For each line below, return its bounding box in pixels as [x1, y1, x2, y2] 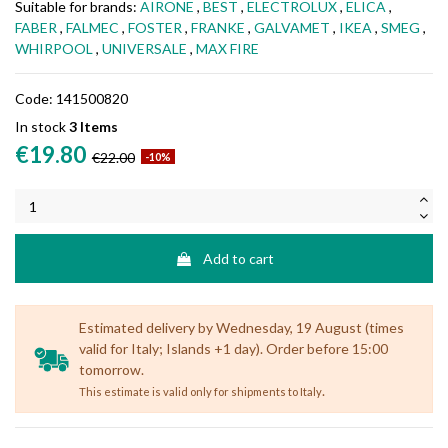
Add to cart [202, 250, 274, 268]
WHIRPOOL [15, 40, 93, 58]
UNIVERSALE [102, 40, 187, 58]
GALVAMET [254, 19, 330, 37]
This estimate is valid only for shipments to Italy [78, 384, 322, 398]
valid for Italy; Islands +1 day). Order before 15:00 [78, 339, 388, 357]
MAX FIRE [196, 40, 259, 58]
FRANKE [191, 19, 245, 37]
